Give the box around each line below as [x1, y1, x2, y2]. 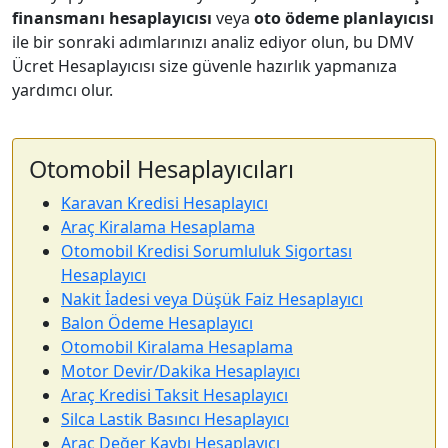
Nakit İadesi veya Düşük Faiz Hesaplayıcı [61, 288, 363, 310]
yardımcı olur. [12, 79, 113, 101]
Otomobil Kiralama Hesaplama [61, 336, 293, 358]
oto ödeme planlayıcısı [254, 7, 434, 29]
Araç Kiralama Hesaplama [61, 216, 255, 238]
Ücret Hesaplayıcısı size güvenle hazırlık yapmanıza [12, 55, 397, 77]
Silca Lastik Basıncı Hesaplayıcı [61, 408, 289, 430]
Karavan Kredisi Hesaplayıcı [61, 192, 268, 214]
